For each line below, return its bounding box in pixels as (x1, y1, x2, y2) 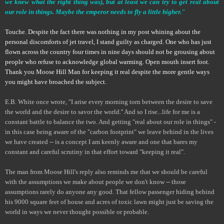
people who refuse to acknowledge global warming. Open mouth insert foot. (5, 57, 209, 65)
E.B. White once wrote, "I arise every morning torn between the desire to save (5, 97, 212, 105)
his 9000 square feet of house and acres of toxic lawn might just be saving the (5, 197, 213, 205)
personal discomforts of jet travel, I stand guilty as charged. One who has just (5, 37, 211, 45)
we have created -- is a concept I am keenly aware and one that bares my (5, 137, 197, 145)
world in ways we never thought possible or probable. (5, 207, 149, 215)
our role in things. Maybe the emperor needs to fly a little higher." (5, 7, 185, 15)
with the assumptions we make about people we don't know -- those (5, 177, 186, 185)
